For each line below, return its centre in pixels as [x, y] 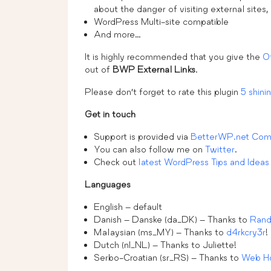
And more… [117, 34]
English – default [128, 206]
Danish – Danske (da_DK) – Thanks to [172, 219]
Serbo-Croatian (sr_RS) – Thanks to [168, 257]
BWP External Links [154, 69]
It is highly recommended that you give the [174, 56]
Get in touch [110, 114]
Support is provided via [142, 136]
